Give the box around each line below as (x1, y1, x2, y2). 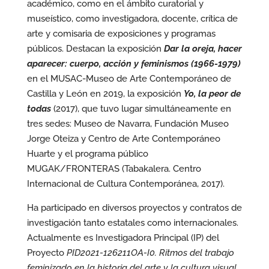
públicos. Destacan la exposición (26, 43, 164, 54)
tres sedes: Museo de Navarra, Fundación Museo (26, 118, 229, 129)
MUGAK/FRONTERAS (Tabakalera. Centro (26, 163, 201, 174)
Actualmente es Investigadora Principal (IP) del (26, 232, 219, 243)
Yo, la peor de (183, 88, 241, 99)
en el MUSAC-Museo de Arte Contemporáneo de (26, 73, 231, 84)
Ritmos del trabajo (159, 247, 234, 258)
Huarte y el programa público (26, 148, 148, 159)
